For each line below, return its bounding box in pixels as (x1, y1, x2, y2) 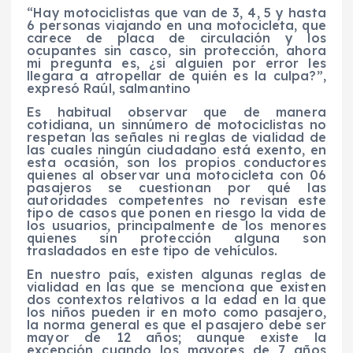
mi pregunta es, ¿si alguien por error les (27, 55, 326, 72)
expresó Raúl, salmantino (27, 80, 191, 97)
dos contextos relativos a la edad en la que (27, 292, 326, 308)
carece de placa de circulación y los (27, 30, 326, 46)
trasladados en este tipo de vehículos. (27, 243, 278, 259)
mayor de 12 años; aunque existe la (27, 329, 326, 346)
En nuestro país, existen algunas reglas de (27, 266, 326, 283)
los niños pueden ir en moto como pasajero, (27, 304, 326, 321)
